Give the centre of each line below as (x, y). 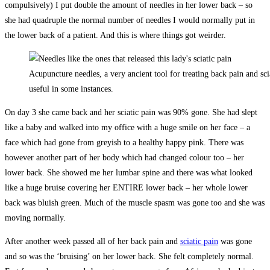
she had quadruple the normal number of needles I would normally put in (130, 20)
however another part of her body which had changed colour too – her (124, 157)
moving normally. (35, 218)
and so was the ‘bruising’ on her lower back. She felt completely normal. (129, 256)
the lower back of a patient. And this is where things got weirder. (115, 35)
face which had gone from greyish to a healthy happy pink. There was (124, 142)
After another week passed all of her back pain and (93, 241)
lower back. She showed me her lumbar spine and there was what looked (129, 172)
